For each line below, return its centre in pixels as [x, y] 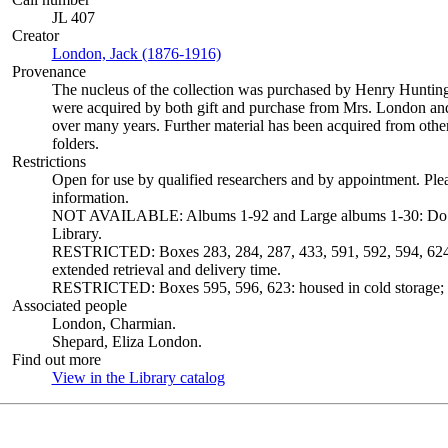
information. [90, 197]
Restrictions [48, 161]
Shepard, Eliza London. [126, 341]
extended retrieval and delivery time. [166, 269]
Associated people [69, 305]
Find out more [56, 359]
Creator [35, 35]
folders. [75, 143]
